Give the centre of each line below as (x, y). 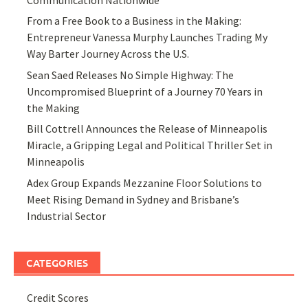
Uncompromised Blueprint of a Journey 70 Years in (145, 91)
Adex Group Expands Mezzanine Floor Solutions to (145, 183)
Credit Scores (58, 297)
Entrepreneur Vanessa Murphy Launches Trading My (147, 37)
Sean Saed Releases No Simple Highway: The (131, 75)
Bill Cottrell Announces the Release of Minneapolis (147, 129)
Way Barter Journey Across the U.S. (108, 54)
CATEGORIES (57, 262)
